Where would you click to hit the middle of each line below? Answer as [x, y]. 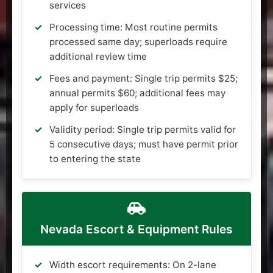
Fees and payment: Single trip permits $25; [144, 78]
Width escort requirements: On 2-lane [133, 264]
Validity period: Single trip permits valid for [143, 129]
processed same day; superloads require [138, 41]
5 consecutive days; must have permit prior [144, 144]
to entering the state [95, 158]
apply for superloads [94, 107]
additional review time [98, 56]
